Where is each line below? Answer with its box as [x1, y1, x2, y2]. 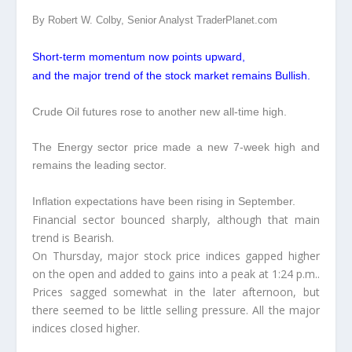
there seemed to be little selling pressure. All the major [31, 302, 321, 317]
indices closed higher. [31, 320, 140, 335]
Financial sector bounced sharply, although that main [31, 211, 321, 227]
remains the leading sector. [31, 159, 167, 172]
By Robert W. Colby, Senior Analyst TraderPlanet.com [31, 14, 277, 27]
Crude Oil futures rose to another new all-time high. [31, 104, 287, 118]
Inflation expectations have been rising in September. [31, 194, 295, 207]
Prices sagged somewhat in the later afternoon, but [31, 284, 321, 299]
